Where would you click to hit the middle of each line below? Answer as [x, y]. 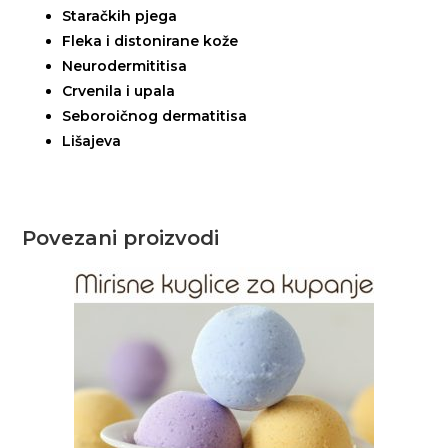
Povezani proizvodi [121, 238]
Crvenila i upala [119, 91]
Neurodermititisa [125, 66]
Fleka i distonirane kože [150, 41]
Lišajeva [92, 141]
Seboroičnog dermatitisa [155, 116]
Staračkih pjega [120, 16]
